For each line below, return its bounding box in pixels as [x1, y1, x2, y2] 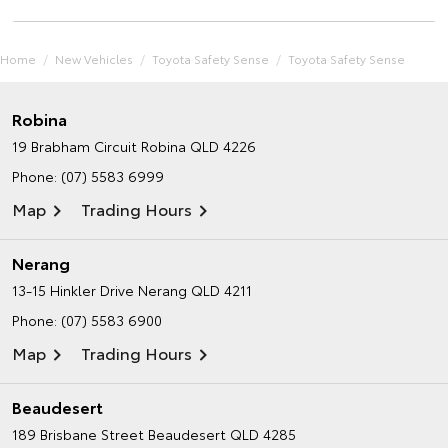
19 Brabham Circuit [12, 136, 137, 157]
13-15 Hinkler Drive [12, 280, 134, 301]
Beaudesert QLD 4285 [148, 424, 296, 445]
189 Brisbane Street [12, 424, 144, 445]
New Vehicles [55, 50, 133, 68]
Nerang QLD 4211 [138, 280, 252, 301]
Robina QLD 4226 [141, 136, 256, 157]
